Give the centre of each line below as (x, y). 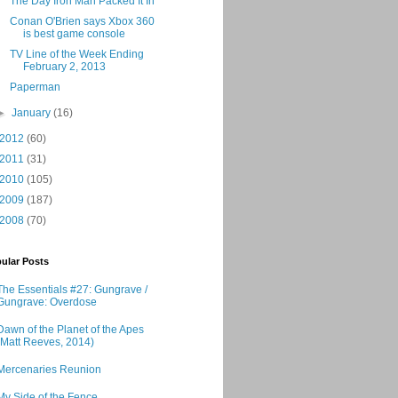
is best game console (74, 34)
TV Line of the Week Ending (76, 54)
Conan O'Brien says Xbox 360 (82, 21)
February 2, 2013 (64, 67)
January (33, 113)
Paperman (35, 87)
